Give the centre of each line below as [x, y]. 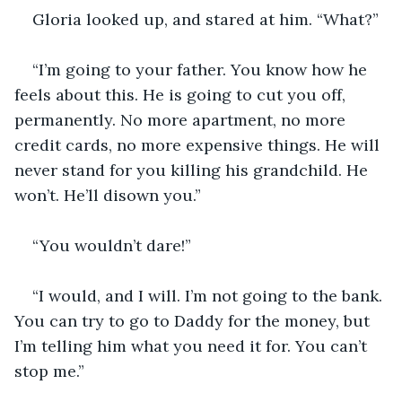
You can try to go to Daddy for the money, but [194, 320]
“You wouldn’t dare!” [112, 245]
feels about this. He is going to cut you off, [182, 94]
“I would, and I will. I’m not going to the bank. [210, 295]
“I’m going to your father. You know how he [202, 69]
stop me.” [49, 371]
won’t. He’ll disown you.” [108, 195]
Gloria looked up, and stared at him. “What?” [205, 19]
